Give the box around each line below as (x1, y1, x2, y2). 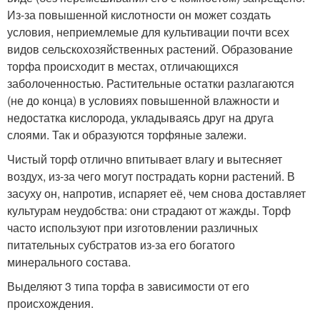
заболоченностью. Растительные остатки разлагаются (7, 75, 294, 91)
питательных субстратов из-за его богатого (7, 236, 235, 253)
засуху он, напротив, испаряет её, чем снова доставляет (7, 185, 306, 201)
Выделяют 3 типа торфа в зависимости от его (7, 278, 249, 294)
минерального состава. (7, 254, 131, 270)
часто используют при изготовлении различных (7, 219, 258, 236)
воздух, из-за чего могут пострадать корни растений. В (7, 168, 295, 184)
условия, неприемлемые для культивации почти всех (7, 24, 289, 40)
